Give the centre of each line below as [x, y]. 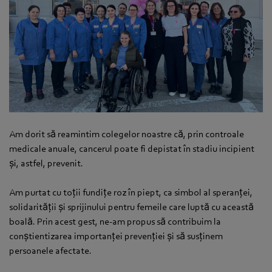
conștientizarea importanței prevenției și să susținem [116, 236]
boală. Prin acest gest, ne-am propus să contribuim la [115, 222]
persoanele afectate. [50, 251]
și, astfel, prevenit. [46, 164]
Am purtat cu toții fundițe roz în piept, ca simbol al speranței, [131, 193]
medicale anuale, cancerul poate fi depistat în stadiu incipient [132, 149]
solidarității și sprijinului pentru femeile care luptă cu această [131, 207]
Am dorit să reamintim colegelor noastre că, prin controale [127, 134]
